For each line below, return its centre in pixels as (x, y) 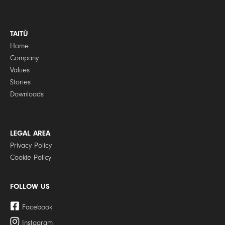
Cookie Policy (30, 158)
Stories (20, 82)
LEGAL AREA (30, 134)
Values (20, 70)
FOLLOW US (30, 187)
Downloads (27, 94)
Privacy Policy (31, 146)
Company (24, 58)
